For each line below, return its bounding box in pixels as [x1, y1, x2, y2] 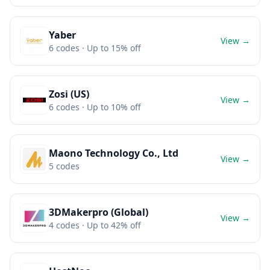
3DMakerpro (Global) [49, 206, 148, 219]
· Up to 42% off [80, 219, 141, 231]
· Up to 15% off [80, 42, 141, 54]
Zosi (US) [49, 87, 89, 101]
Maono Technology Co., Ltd [49, 146, 178, 160]
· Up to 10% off [80, 101, 141, 113]
